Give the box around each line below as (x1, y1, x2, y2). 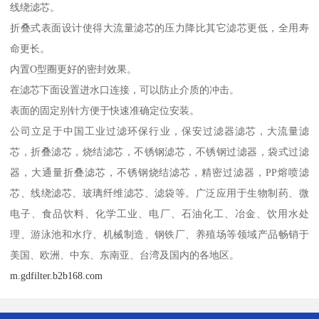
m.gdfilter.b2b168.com (10, 269, 103, 281)
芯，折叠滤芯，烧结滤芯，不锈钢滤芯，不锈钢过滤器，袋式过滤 (10, 145, 309, 157)
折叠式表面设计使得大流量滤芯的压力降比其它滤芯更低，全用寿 (10, 21, 309, 33)
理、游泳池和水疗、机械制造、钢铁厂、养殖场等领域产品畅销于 (10, 228, 309, 240)
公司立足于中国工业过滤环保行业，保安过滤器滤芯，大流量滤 (10, 125, 309, 137)
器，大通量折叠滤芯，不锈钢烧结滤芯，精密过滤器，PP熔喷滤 (10, 166, 309, 178)
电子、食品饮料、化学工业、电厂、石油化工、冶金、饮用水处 (10, 207, 309, 219)
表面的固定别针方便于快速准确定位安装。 (10, 104, 200, 116)
